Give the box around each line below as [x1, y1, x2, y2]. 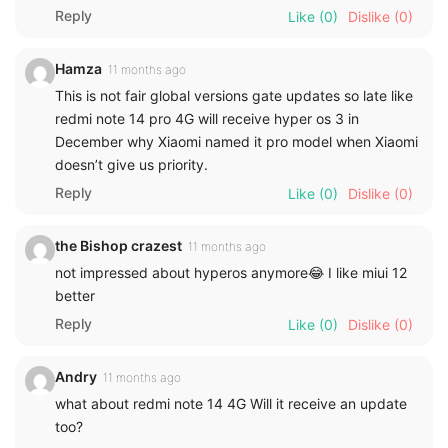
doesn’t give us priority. [55, 155, 208, 173]
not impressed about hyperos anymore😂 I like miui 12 [55, 263, 407, 281]
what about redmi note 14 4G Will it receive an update [55, 394, 407, 412]
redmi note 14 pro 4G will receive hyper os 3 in [55, 109, 359, 127]
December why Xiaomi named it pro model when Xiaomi [55, 132, 418, 150]
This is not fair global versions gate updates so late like [55, 86, 413, 104]
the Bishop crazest [55, 236, 182, 254]
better [55, 286, 95, 304]
